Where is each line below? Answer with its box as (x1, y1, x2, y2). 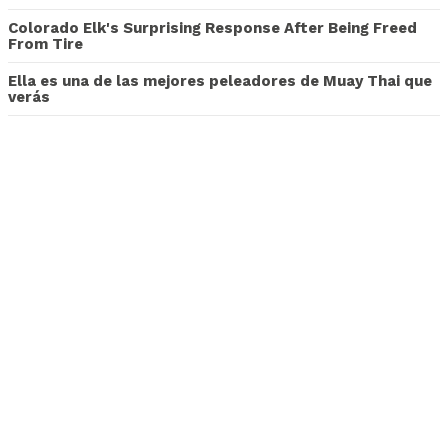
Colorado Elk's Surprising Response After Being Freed (8, 19, 417, 38)
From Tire (8, 35, 83, 54)
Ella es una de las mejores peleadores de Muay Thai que (8, 72, 432, 91)
